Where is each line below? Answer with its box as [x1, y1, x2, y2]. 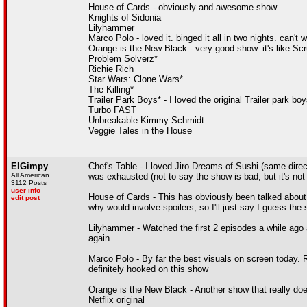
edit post [11, 194, 40, 201]
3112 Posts [11, 179, 47, 186]
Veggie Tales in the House [88, 125, 192, 136]
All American [11, 171, 49, 179]
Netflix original [88, 295, 145, 305]
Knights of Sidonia [88, 12, 161, 23]
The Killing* [88, 84, 134, 95]
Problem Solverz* [88, 53, 158, 64]
